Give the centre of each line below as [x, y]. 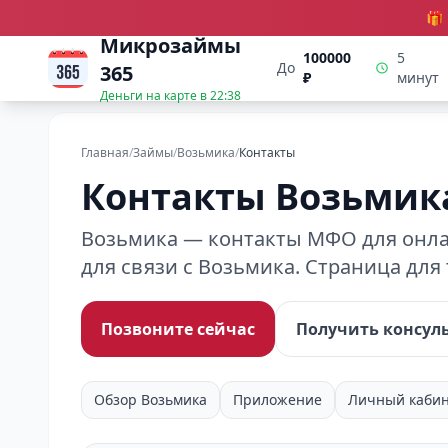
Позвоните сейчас [178, 329]
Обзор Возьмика [150, 399]
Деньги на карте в [155, 95]
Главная [105, 152]
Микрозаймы [170, 45]
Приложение [277, 399]
